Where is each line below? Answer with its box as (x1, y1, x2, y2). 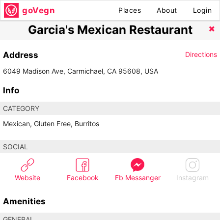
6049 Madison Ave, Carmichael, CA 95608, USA (3, 66, 158, 75)
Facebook (66, 173, 99, 182)
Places (118, 6, 141, 14)
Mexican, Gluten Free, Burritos (3, 119, 99, 128)
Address (3, 50, 38, 60)
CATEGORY (3, 104, 39, 113)
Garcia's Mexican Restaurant (27, 23, 192, 37)
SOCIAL (3, 142, 28, 151)
